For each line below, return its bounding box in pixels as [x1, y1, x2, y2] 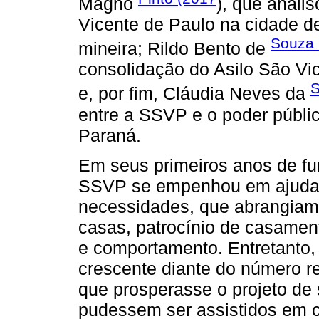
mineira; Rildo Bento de [78, 38, 271, 59]
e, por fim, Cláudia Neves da [78, 83, 310, 104]
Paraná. [78, 125, 141, 145]
